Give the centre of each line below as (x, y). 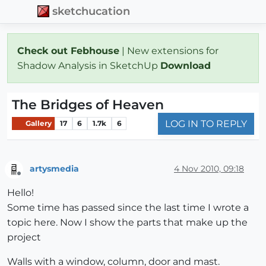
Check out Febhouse (68, 50)
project (24, 237)
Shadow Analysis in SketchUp (89, 65)
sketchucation (91, 11)
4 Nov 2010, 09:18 (209, 169)
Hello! (20, 193)
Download (187, 65)
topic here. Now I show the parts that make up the (127, 223)
